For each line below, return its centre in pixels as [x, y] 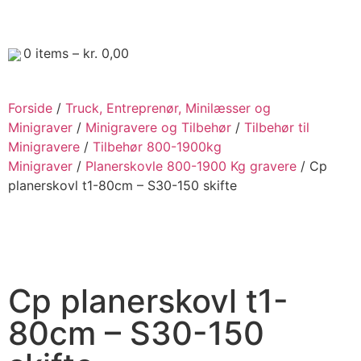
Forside [30, 108]
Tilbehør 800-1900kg [157, 147]
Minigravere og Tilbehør [158, 127]
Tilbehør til [277, 127]
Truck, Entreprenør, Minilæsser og [168, 108]
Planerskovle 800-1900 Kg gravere [191, 166]
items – [57, 53]
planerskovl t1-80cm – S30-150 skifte [122, 185]
